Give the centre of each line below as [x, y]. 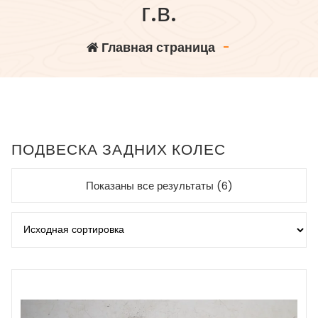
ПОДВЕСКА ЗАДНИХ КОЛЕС [119, 150]
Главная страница [157, 48]
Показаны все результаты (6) [159, 186]
